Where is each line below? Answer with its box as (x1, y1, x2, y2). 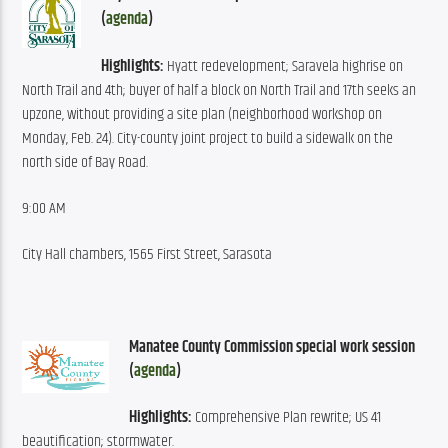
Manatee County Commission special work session (129, 335, 416, 361)
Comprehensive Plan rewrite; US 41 (192, 405, 382, 431)
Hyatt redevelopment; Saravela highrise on (164, 53, 404, 79)
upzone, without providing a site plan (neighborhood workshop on (22, 101, 383, 127)
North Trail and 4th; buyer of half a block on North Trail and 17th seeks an (22, 77, 417, 103)
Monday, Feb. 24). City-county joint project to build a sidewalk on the (22, 125, 394, 151)
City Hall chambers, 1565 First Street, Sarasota (22, 242, 273, 268)
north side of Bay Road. (22, 149, 149, 175)
